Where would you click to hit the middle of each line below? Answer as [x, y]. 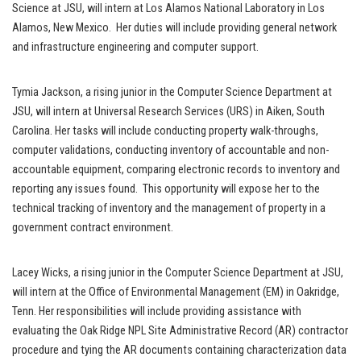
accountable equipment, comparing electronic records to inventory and [176, 170]
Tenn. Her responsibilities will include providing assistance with [157, 312]
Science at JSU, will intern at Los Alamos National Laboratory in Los [168, 9]
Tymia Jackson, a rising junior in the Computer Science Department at [172, 93]
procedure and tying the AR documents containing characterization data [179, 351]
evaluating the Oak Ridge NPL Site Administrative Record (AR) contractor [180, 331]
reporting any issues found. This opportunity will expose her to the [166, 189]
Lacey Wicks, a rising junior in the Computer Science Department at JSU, [178, 273]
